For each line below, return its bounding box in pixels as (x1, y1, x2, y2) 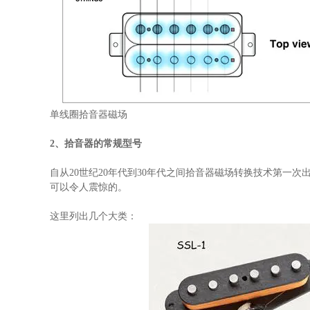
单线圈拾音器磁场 (50, 109, 127, 120)
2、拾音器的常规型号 (50, 138, 142, 149)
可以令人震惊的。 (50, 182, 127, 192)
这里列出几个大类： (50, 211, 137, 221)
